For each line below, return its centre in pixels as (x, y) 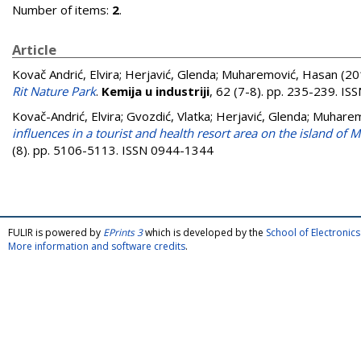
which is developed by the (204, 232)
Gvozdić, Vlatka (168, 116)
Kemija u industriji (156, 91)
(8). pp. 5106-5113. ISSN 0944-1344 (113, 150)
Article (34, 50)
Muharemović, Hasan (280, 74)
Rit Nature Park (54, 91)
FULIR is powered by (56, 232)
